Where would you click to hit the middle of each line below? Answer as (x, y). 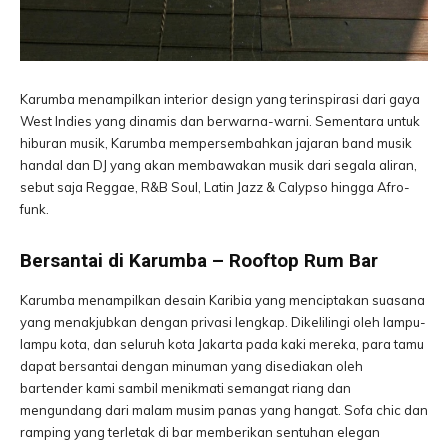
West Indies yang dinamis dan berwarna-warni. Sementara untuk (220, 121)
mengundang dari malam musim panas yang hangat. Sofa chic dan (224, 410)
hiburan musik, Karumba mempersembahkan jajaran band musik (216, 143)
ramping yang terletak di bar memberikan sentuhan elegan (200, 432)
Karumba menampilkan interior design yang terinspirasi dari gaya (220, 99)
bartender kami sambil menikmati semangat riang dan (185, 388)
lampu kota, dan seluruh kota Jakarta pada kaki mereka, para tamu (222, 344)
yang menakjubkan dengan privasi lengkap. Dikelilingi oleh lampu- (223, 322)
